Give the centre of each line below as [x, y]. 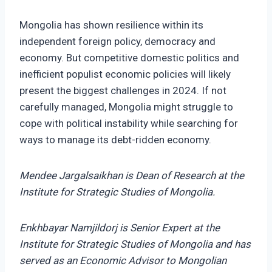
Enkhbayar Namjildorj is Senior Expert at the [120, 228]
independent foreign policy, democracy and [117, 42]
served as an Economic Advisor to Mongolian [123, 261]
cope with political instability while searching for [129, 124]
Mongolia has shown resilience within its [111, 25]
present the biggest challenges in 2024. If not [123, 91]
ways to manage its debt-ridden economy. [115, 140]
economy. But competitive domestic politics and [129, 58]
